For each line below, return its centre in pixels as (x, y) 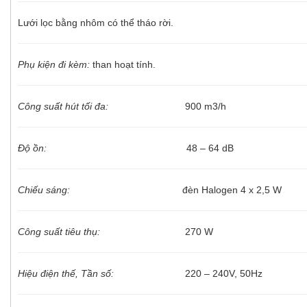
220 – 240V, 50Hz (195, 273)
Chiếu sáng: (51, 189)
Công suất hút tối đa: (64, 106)
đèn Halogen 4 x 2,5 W (183, 189)
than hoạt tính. (123, 64)
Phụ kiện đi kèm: (54, 64)
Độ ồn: (34, 148)
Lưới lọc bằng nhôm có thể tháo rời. (96, 22)
